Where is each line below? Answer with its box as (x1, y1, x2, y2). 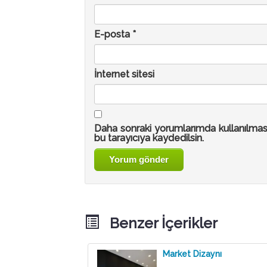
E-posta (94, 29, 132, 41)
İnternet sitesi (94, 69, 154, 80)
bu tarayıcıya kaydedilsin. (94, 132, 204, 144)
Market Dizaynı (162, 249, 222, 259)
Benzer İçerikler (98, 215, 218, 232)
